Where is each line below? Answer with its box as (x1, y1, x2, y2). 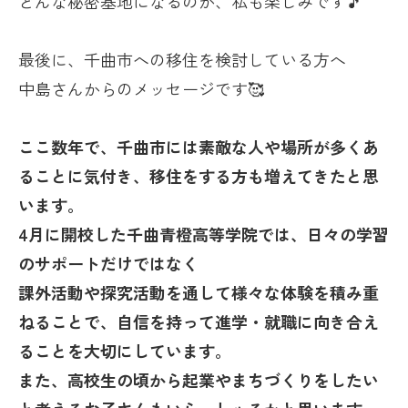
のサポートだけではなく (18, 251, 199, 276)
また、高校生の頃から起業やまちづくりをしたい (18, 368, 379, 393)
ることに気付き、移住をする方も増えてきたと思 (18, 164, 379, 189)
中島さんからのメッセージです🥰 (18, 76, 264, 101)
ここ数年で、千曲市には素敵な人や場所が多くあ (18, 135, 379, 159)
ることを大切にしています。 (18, 339, 231, 363)
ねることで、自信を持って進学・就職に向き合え (18, 310, 379, 334)
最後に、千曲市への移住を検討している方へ (18, 47, 346, 72)
